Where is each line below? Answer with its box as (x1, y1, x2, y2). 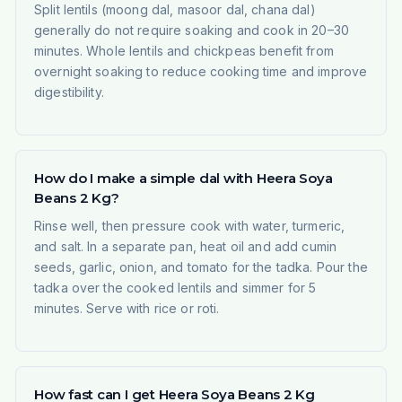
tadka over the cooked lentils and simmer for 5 (33, 280, 317, 296)
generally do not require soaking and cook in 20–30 (33, 22, 349, 39)
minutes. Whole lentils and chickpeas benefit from (33, 43, 334, 59)
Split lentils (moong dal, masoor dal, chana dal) (33, 2, 316, 18)
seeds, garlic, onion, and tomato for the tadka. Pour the (33, 259, 368, 275)
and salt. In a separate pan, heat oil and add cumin (33, 239, 337, 255)
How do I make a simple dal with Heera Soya (33, 170, 333, 188)
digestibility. (33, 84, 104, 100)
